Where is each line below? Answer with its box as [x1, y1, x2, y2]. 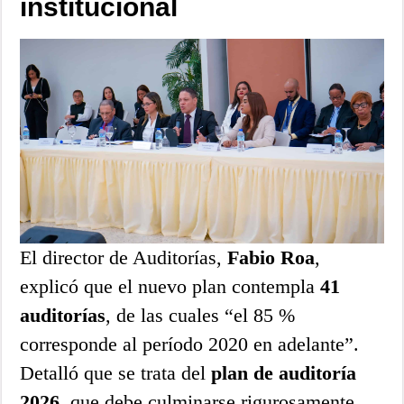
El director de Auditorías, [20, 245, 228, 269]
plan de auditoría [211, 361, 357, 384]
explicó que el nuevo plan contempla [20, 274, 321, 298]
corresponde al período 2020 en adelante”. [20, 332, 360, 355]
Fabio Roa [227, 245, 316, 269]
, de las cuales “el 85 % [106, 303, 296, 326]
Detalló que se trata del [20, 361, 212, 384]
